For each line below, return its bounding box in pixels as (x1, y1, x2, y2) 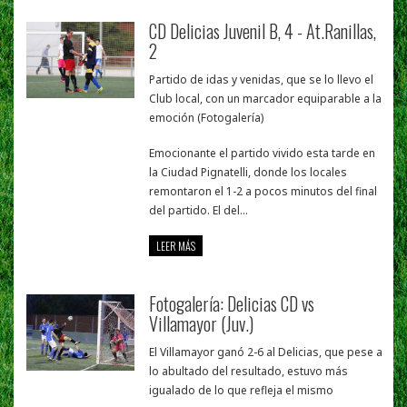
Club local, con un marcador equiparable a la (149, 91, 382, 107)
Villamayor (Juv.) (149, 310, 254, 338)
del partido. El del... (149, 203, 249, 219)
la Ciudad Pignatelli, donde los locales (149, 164, 348, 181)
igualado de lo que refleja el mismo (149, 382, 334, 399)
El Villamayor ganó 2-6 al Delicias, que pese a (149, 344, 383, 361)
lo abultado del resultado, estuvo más (149, 363, 349, 380)
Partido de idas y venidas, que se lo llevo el (149, 72, 374, 88)
